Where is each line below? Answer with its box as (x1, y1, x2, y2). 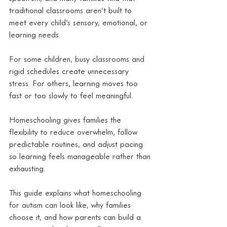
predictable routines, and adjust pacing (9, 138, 145, 149)
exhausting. (9, 163, 45, 173)
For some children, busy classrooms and (9, 53, 147, 64)
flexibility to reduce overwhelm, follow (9, 126, 140, 137)
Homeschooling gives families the (9, 114, 124, 125)
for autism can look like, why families (9, 199, 133, 210)
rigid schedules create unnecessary (9, 65, 131, 76)
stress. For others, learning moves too (9, 78, 140, 88)
